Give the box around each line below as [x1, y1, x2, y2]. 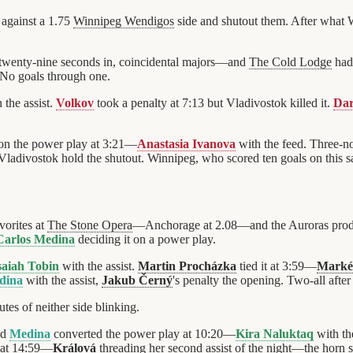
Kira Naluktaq [236, 327, 314, 341]
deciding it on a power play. [75, 232, 216, 247]
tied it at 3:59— [236, 259, 317, 273]
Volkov [56, 96, 94, 110]
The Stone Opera [47, 218, 132, 232]
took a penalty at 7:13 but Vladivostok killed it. [94, 96, 333, 110]
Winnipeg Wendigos [73, 14, 174, 28]
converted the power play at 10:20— [50, 327, 236, 341]
